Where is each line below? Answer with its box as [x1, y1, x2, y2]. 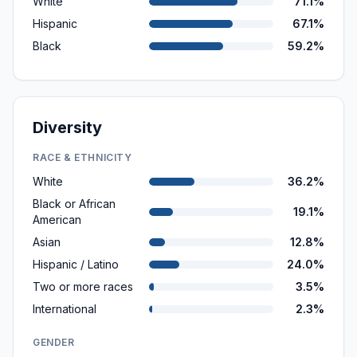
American [33, 213, 81, 226]
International [33, 302, 96, 316]
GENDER [33, 336, 75, 348]
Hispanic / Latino [33, 257, 119, 271]
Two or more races [33, 280, 133, 293]
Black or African [33, 197, 116, 210]
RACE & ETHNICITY [33, 151, 132, 163]
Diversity [33, 118, 102, 137]
